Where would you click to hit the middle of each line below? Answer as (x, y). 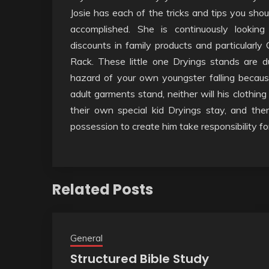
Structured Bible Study (140, 258)
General (86, 238)
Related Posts (103, 189)
